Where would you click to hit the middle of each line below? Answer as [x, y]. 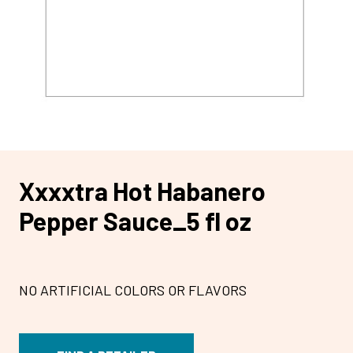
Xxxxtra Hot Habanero [142, 190]
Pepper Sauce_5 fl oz [135, 220]
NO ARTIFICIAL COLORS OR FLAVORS [133, 290]
